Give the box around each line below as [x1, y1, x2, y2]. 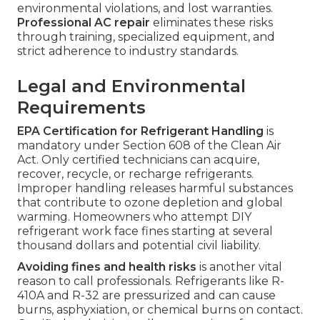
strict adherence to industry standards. [17, 44, 239, 58]
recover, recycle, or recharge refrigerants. [17, 166, 254, 181]
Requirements [17, 96, 146, 118]
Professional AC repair [17, 15, 150, 29]
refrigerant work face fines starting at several [17, 224, 273, 238]
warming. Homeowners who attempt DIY [17, 209, 251, 224]
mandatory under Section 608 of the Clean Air [17, 138, 281, 152]
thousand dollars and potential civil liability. [17, 238, 261, 252]
